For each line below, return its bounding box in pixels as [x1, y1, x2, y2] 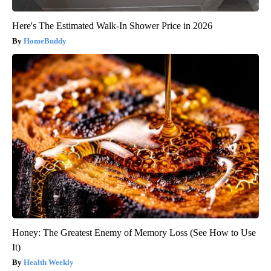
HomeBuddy [24, 36, 67, 45]
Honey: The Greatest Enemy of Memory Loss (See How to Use [12, 227, 256, 238]
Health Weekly [24, 257, 74, 267]
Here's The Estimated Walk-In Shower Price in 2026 [12, 20, 212, 31]
